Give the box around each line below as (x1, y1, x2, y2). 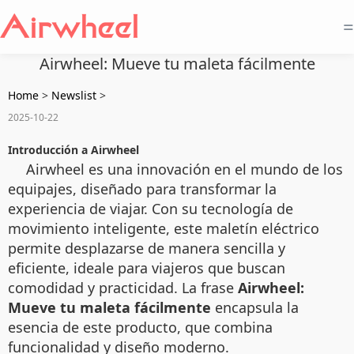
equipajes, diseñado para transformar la (8, 179, 277, 198)
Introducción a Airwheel (8, 142, 139, 157)
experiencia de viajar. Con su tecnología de (8, 199, 293, 218)
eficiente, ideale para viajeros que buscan (8, 258, 285, 277)
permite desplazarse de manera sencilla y (8, 239, 285, 258)
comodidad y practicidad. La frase (8, 278, 238, 297)
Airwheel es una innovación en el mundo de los (26, 160, 343, 179)
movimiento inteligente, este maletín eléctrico (8, 219, 319, 238)
